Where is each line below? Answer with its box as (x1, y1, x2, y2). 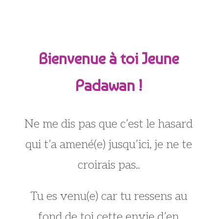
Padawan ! (75, 76, 142, 95)
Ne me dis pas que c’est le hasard (24, 116, 193, 131)
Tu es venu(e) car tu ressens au (30, 189, 187, 203)
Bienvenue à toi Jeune (38, 49, 179, 68)
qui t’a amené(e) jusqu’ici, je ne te (25, 137, 192, 152)
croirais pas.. (77, 157, 140, 172)
